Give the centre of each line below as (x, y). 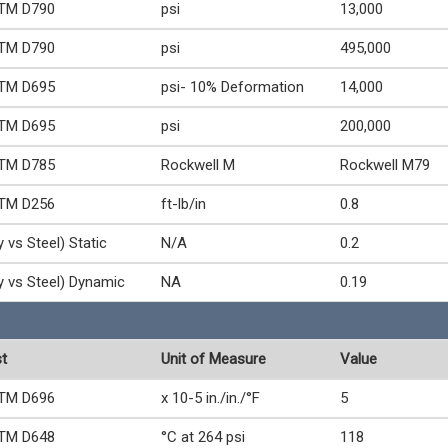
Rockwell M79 (385, 165)
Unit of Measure (213, 359)
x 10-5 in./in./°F (210, 398)
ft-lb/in (183, 204)
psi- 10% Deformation (232, 87)
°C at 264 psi (203, 437)
